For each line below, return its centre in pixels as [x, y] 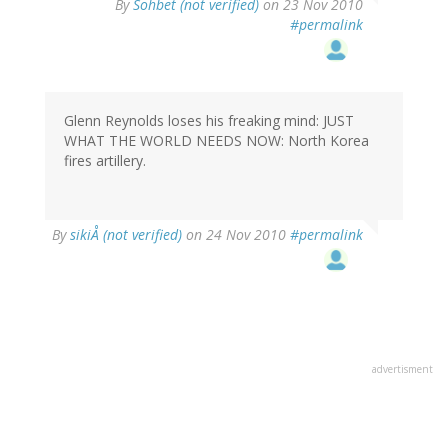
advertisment [402, 369]
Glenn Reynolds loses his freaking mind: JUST [209, 121]
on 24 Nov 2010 [236, 235]
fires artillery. [105, 161]
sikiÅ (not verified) [126, 235]
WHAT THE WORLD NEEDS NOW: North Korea [216, 141]
